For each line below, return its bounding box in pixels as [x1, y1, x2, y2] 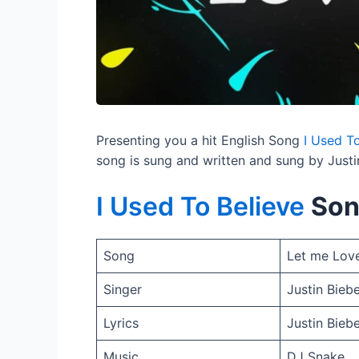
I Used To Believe [96, 191, 311, 223]
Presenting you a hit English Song [96, 131, 304, 148]
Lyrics [103, 315, 139, 332]
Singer [103, 281, 142, 298]
